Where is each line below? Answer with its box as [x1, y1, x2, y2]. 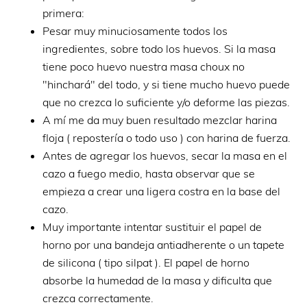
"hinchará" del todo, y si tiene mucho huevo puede [42, 77, 291, 91]
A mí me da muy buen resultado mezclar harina [42, 112, 278, 127]
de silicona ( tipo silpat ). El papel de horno [42, 255, 250, 269]
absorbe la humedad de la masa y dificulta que [42, 273, 273, 287]
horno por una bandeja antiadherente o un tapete [42, 237, 285, 251]
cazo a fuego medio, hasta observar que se [42, 166, 256, 180]
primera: [42, 5, 85, 20]
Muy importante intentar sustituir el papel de [42, 219, 262, 234]
